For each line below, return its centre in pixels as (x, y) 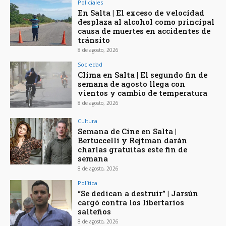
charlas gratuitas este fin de (133, 149)
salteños (95, 211)
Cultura (88, 121)
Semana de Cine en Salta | (127, 131)
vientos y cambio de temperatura (143, 93)
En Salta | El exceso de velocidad (141, 13)
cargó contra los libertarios (131, 202)
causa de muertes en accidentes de (144, 31)
